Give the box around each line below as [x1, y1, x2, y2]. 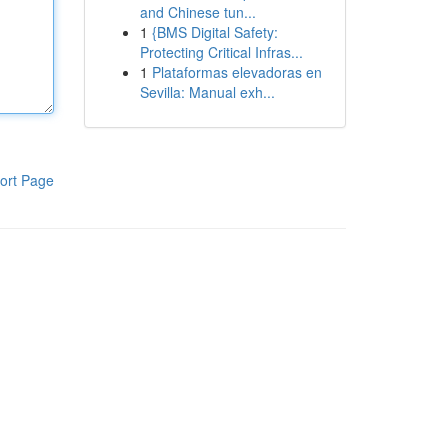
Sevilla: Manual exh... [139, 82, 275, 102]
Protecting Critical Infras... [139, 42, 303, 62]
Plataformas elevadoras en [151, 62, 322, 82]
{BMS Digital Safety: [151, 22, 278, 42]
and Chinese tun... [139, 2, 256, 22]
